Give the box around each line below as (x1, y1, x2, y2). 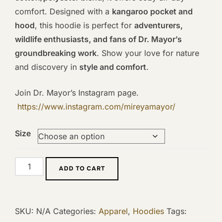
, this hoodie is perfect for (35, 20, 134, 31)
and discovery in (15, 62, 79, 72)
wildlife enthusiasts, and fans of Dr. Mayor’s (15, 34, 182, 45)
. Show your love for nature (97, 48, 199, 58)
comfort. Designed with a (15, 6, 112, 17)
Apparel (99, 206, 128, 217)
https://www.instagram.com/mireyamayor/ (17, 102, 175, 112)
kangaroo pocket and (112, 6, 193, 17)
